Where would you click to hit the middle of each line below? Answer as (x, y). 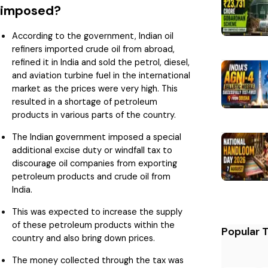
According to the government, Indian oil (93, 36)
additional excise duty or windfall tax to (92, 150)
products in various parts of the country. (95, 115)
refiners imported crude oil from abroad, (93, 49)
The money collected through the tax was (98, 260)
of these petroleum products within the (93, 225)
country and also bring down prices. (83, 238)
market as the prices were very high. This (95, 88)
